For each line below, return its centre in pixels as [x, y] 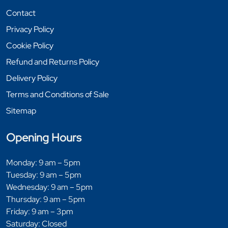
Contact [21, 13]
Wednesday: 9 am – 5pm [49, 187]
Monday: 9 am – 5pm [43, 163]
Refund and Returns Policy [53, 62]
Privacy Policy [30, 30]
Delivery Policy [32, 78]
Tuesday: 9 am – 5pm [44, 175]
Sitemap [21, 111]
